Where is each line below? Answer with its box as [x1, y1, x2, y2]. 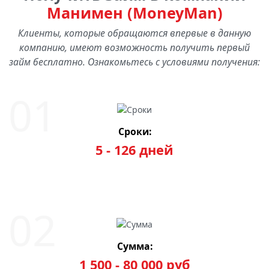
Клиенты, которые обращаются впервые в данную [18, 26, 251, 40]
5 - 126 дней [95, 141, 174, 159]
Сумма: [116, 240, 153, 253]
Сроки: [118, 125, 151, 139]
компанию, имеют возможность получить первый [19, 40, 250, 54]
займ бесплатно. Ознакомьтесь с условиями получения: [9, 55, 260, 68]
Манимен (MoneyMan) [46, 2, 223, 23]
